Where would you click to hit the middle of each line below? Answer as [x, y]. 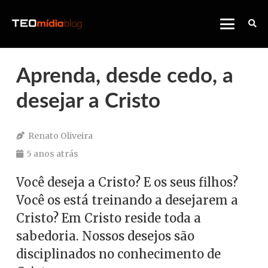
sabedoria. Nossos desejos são [105, 236]
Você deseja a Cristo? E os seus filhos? [127, 182]
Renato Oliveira [60, 136]
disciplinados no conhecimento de [118, 254]
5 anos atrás [52, 154]
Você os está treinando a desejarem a [127, 200]
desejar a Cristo [88, 101]
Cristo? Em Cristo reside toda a [109, 218]
